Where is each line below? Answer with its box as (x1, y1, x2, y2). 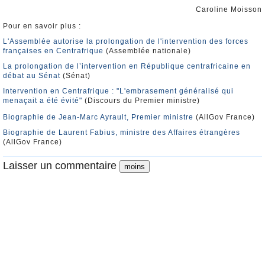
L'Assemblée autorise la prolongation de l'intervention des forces (3, 37, 248, 46)
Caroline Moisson (196, 5, 262, 14)
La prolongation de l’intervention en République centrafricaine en (3, 62, 251, 70)
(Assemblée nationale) (104, 47, 191, 55)
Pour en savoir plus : (3, 22, 81, 30)
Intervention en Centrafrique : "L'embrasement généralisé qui (3, 87, 234, 95)
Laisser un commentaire (3, 160, 119, 172)
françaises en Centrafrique (3, 47, 104, 55)
